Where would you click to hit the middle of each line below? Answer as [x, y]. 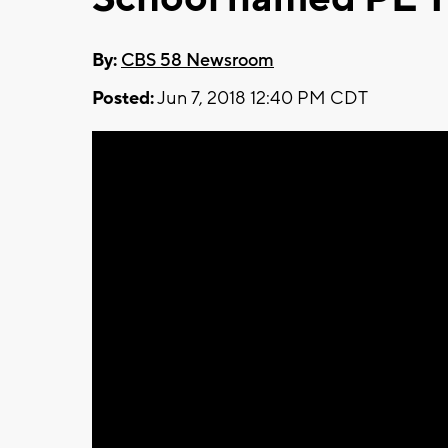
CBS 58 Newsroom [197, 60]
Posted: [123, 98]
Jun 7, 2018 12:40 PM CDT [261, 98]
